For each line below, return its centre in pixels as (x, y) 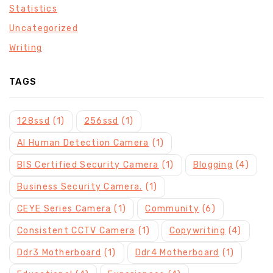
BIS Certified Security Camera (88, 165)
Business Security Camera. (80, 187)
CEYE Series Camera (64, 209)
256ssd (101, 121)
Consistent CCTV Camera (76, 231)
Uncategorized (44, 29)
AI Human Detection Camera (83, 143)
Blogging (213, 165)
